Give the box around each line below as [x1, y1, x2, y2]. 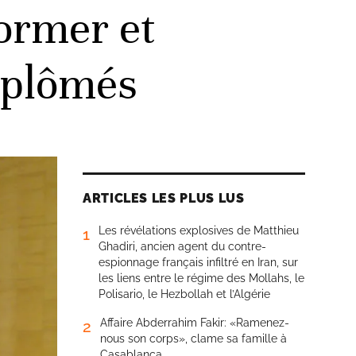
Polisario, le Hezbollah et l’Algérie [99, 288, 270, 300]
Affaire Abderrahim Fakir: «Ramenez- [100, 316, 289, 329]
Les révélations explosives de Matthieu [99, 224, 299, 237]
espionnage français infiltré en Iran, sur [99, 256, 298, 269]
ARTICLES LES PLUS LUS [83, 191, 245, 206]
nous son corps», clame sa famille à [100, 332, 287, 345]
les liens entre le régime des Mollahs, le [99, 272, 304, 284]
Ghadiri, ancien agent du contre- [99, 240, 266, 253]
